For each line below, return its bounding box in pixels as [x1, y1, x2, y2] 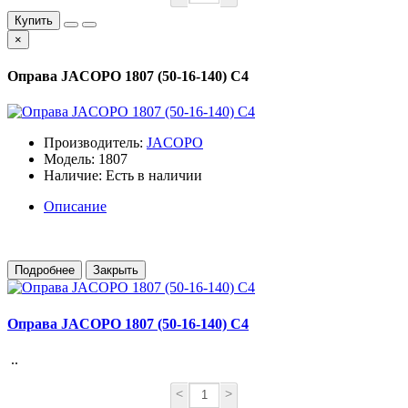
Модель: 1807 [44, 151, 127, 168]
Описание [44, 199, 107, 215]
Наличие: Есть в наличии [44, 168, 202, 184]
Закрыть [93, 263, 138, 278]
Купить [15, 13, 53, 27]
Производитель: [44, 135, 147, 151]
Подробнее [15, 263, 75, 278]
